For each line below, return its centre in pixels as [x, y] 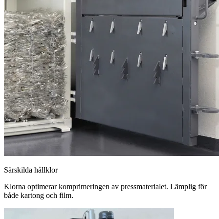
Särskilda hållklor [31, 170]
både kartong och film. [39, 196]
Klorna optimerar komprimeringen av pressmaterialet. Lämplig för [105, 187]
